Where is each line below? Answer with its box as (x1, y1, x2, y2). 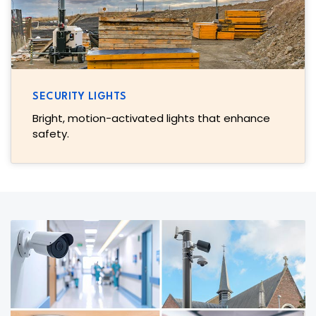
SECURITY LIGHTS (32, 91, 127, 102)
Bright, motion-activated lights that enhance (32, 110, 270, 126)
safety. (32, 126, 69, 141)
